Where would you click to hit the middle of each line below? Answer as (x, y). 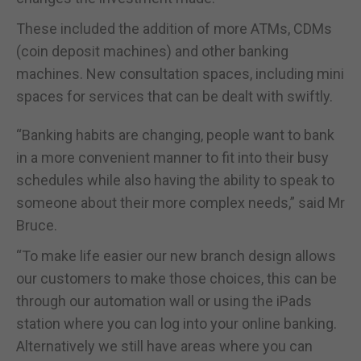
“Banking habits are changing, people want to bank (175, 135)
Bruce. (37, 225)
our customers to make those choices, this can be (176, 278)
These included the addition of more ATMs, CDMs (174, 28)
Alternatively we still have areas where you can (164, 346)
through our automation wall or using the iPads (164, 301)
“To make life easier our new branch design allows (176, 255)
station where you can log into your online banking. (176, 323)
